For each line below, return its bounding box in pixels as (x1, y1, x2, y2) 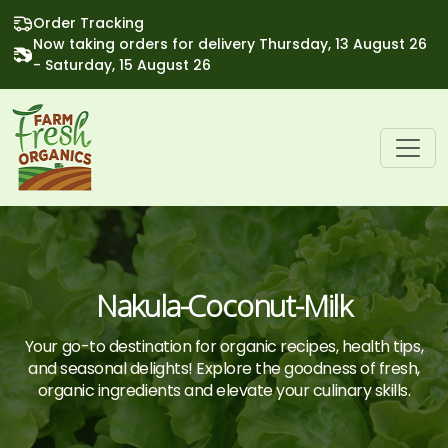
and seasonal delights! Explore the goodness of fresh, (28, 357, 420, 380)
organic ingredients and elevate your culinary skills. (37, 379, 411, 402)
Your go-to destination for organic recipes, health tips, (24, 335, 424, 358)
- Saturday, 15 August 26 (33, 55, 211, 75)
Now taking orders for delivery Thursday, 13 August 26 (33, 34, 427, 54)
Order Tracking (33, 13, 144, 33)
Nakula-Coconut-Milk (95, 285, 353, 326)
